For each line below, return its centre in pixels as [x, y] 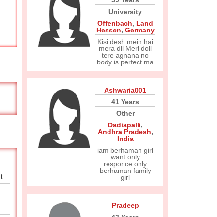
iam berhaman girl [125, 150]
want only [125, 157]
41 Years [125, 102]
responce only [125, 164]
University [125, 12]
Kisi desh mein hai [125, 42]
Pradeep [125, 205]
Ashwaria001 [125, 90]
